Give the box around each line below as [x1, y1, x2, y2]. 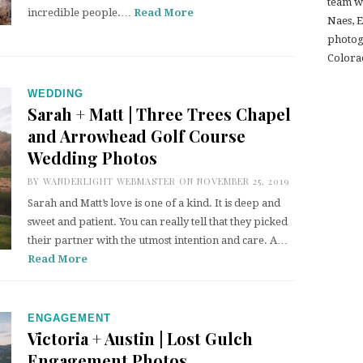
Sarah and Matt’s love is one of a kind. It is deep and [28, 197, 280, 209]
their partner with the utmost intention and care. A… [28, 234, 288, 246]
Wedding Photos [28, 147, 157, 169]
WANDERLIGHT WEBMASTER [43, 175, 176, 187]
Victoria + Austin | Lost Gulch [28, 327, 253, 349]
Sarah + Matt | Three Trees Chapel [28, 103, 291, 125]
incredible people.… [28, 6, 134, 19]
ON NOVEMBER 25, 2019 [176, 175, 289, 187]
